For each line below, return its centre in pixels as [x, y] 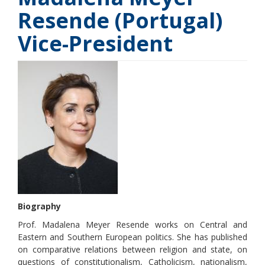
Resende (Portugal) [120, 20]
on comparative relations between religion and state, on [132, 249]
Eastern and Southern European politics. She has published [132, 237]
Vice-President [95, 43]
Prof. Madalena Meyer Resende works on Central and [132, 224]
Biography [39, 206]
